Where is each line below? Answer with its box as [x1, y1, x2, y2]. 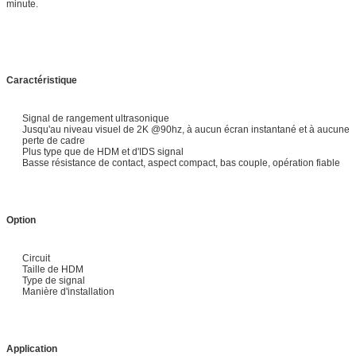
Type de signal [22, 274, 85, 286]
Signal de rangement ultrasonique [22, 112, 169, 124]
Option [6, 214, 36, 226]
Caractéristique [6, 74, 77, 86]
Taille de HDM [22, 263, 83, 275]
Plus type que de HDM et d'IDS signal [22, 145, 184, 157]
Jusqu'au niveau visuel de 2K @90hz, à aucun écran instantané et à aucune [22, 123, 350, 135]
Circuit [22, 252, 50, 264]
